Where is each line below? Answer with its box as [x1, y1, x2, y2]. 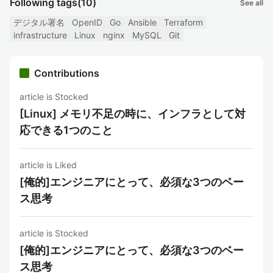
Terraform [164, 17, 203, 27]
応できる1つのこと [19, 124, 113, 136]
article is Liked [19, 160, 77, 170]
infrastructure [13, 30, 67, 40]
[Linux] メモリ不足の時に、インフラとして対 [19, 107, 246, 120]
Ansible [128, 17, 157, 27]
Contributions [34, 67, 99, 79]
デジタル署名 [13, 17, 65, 27]
